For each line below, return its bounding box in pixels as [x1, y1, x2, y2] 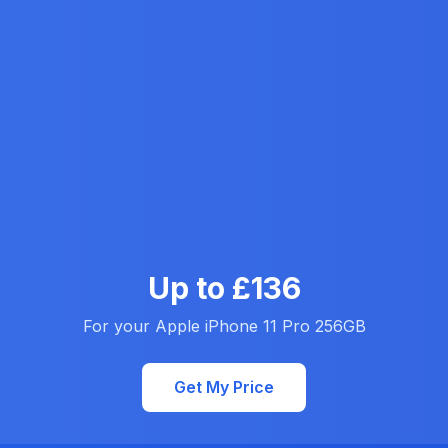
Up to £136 [147, 270, 301, 306]
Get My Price [174, 377, 274, 397]
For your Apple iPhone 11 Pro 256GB [82, 316, 366, 336]
